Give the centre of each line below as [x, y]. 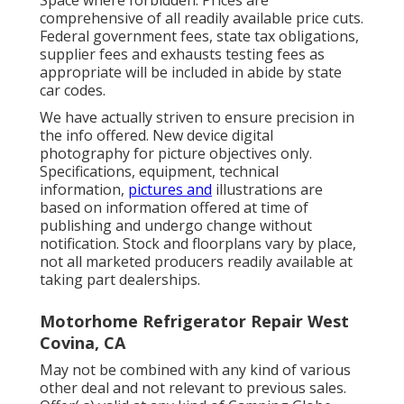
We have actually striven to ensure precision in [197, 118]
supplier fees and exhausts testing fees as [182, 55]
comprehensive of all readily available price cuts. [202, 18]
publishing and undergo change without [176, 226]
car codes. [73, 91]
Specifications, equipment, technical [159, 172]
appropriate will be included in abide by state [191, 73]
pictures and [170, 190]
